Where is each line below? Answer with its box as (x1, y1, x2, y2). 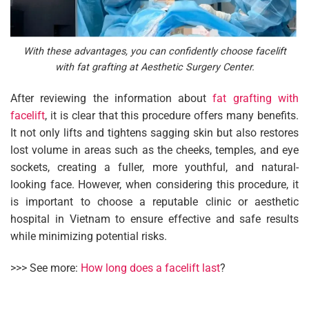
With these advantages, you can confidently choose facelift (23, 45, 286, 57)
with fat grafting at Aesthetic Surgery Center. (54, 61, 255, 73)
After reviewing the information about (10, 92, 213, 106)
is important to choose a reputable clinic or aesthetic (10, 195, 299, 209)
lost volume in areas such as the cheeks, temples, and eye (10, 143, 299, 157)
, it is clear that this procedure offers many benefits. (45, 109, 299, 123)
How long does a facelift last (81, 261, 220, 275)
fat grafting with (212, 92, 299, 106)
